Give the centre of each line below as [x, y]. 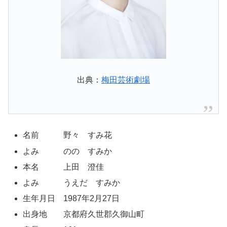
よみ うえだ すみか [72, 182]
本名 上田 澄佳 [64, 167]
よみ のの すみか [68, 151]
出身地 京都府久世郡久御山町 [84, 214]
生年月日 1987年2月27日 [71, 199]
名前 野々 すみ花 [68, 135]
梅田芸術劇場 [126, 80]
